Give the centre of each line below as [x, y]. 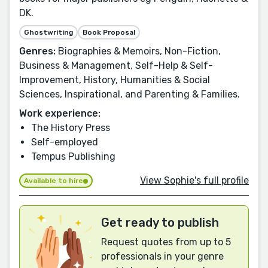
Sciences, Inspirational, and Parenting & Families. [130, 94]
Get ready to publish [160, 223]
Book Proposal [109, 32]
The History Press [71, 127]
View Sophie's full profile [194, 180]
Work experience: [60, 113]
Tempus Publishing [73, 156]
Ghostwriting [48, 32]
